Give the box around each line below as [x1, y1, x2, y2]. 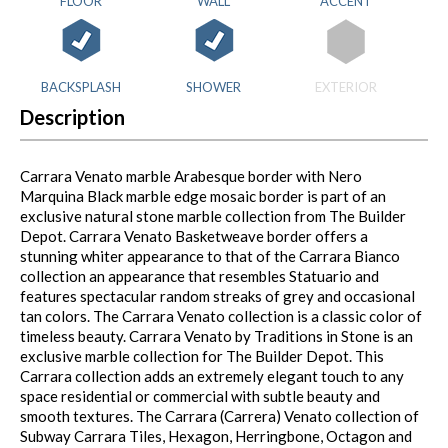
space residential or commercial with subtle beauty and [20, 387, 380, 406]
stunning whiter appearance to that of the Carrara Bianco [20, 247, 400, 266]
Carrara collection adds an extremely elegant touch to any [20, 367, 404, 386]
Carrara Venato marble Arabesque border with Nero [20, 167, 362, 186]
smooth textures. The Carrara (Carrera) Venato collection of [20, 407, 419, 426]
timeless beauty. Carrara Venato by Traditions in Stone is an [20, 327, 413, 346]
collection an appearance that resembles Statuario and [20, 267, 379, 286]
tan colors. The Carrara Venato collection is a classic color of [20, 307, 422, 326]
